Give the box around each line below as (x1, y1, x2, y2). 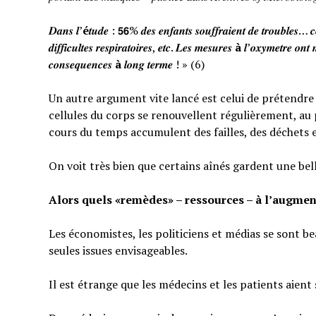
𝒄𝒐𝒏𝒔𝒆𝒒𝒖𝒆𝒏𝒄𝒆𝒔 (48, 56, 115, 73)
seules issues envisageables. (48, 243, 188, 259)
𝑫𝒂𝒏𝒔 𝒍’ (48, 23, 83, 39)
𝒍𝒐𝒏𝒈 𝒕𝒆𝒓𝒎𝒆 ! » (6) (121, 56, 205, 73)
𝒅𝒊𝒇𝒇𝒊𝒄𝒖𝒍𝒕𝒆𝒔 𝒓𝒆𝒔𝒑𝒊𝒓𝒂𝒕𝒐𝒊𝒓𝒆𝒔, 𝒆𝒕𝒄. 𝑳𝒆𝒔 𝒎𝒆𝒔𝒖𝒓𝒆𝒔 (48, 39, 235, 56)
